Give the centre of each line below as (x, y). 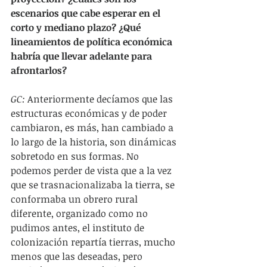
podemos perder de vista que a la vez (92, 170)
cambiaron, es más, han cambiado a (93, 127)
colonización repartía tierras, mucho (94, 242)
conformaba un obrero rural (75, 199)
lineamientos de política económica (93, 41)
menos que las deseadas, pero (78, 256)
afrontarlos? (39, 70)
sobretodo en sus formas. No (76, 156)
